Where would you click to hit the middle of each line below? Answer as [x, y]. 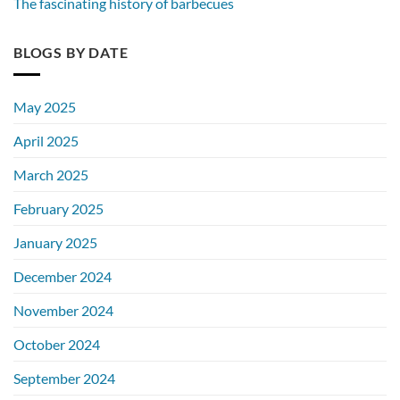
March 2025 [51, 174]
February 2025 [58, 208]
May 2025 [45, 106]
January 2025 [55, 242]
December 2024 [62, 276]
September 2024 [64, 378]
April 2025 [46, 140]
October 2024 [57, 344]
